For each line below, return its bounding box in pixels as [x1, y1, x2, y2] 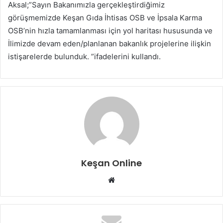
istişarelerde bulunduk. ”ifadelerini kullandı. [8, 51, 161, 61]
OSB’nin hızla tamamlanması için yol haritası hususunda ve [8, 25, 213, 35]
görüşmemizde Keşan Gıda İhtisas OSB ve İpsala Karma [8, 12, 202, 22]
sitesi [114, 186, 133, 196]
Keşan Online [81, 156, 142, 169]
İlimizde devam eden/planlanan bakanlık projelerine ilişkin [8, 38, 211, 48]
